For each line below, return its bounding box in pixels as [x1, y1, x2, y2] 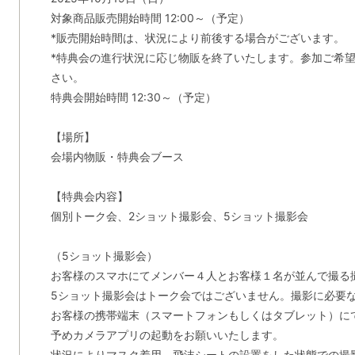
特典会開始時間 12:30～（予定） [51, 90, 216, 104]
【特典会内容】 [51, 189, 128, 203]
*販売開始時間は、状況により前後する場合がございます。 [51, 31, 345, 44]
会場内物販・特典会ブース [51, 150, 184, 163]
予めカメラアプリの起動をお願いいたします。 [51, 328, 284, 342]
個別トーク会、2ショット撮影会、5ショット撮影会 [51, 209, 308, 223]
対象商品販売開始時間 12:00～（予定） [51, 11, 250, 25]
